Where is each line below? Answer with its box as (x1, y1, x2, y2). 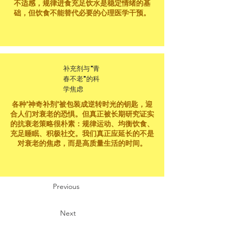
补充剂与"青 (63, 63, 100, 73)
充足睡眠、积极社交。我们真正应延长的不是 (10, 128, 154, 138)
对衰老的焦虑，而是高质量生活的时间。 (17, 138, 147, 148)
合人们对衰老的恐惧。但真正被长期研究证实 (10, 109, 154, 119)
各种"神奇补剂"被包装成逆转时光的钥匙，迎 (12, 99, 152, 109)
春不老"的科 (63, 73, 100, 84)
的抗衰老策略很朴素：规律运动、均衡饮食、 (10, 119, 154, 128)
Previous (53, 181, 80, 191)
